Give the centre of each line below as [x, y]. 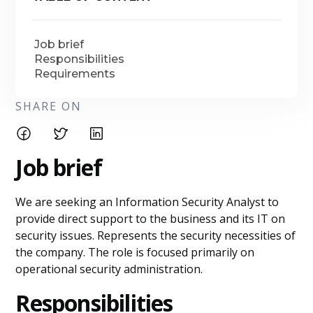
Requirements [75, 74]
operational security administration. [109, 269]
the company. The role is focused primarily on [135, 252]
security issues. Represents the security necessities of [156, 235]
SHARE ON [49, 106]
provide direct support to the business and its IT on [151, 219]
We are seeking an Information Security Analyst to [147, 202]
